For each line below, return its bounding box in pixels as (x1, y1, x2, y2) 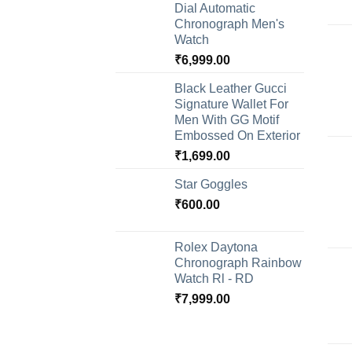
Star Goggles (174, 178, 247, 192)
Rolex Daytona (174, 240, 258, 255)
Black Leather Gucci (174, 82, 287, 96)
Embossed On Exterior (174, 129, 300, 143)
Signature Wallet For (174, 97, 288, 112)
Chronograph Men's (174, 17, 284, 31)
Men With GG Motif (174, 113, 279, 127)
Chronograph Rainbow (174, 256, 302, 270)
